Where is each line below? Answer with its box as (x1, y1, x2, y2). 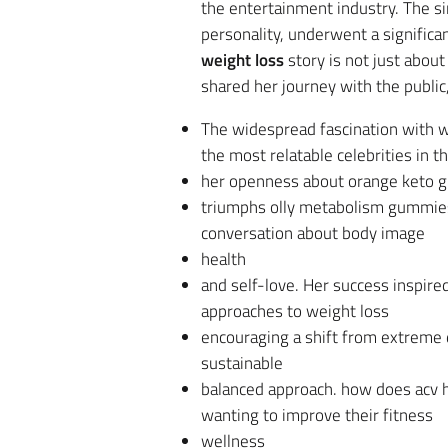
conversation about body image (200, 220, 425, 246)
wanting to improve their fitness (200, 402, 433, 428)
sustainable (200, 350, 283, 376)
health (200, 246, 246, 272)
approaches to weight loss (200, 298, 389, 324)
